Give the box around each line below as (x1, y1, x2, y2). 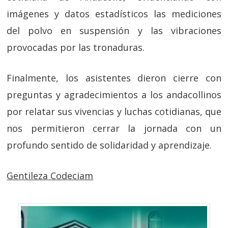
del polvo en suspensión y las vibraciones (7, 24, 221, 37)
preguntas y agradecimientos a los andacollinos (7, 89, 221, 101)
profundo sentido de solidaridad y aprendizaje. (7, 139, 212, 151)
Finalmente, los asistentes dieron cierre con (7, 72, 221, 84)
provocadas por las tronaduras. (7, 41, 145, 53)
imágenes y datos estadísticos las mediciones (7, 8, 221, 20)
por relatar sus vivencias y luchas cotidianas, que (7, 105, 221, 118)
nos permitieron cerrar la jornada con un (7, 122, 221, 134)
